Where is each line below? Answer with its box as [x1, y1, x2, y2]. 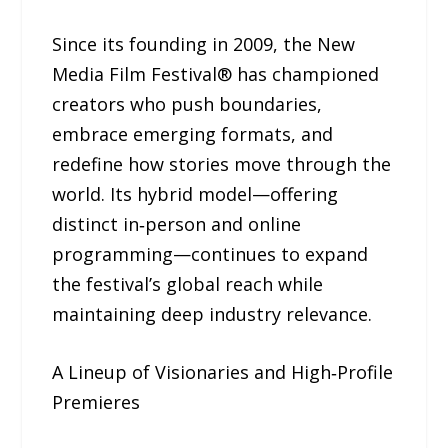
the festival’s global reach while [52, 271, 324, 296]
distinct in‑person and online [52, 211, 302, 236]
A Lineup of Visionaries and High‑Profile [52, 360, 394, 385]
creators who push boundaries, [52, 91, 323, 116]
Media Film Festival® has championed [52, 61, 380, 86]
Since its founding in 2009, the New [52, 31, 356, 56]
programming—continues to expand [52, 241, 369, 266]
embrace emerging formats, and [52, 121, 334, 146]
